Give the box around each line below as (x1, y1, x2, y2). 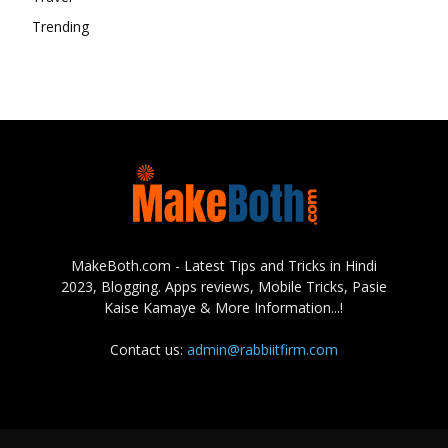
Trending (32, 16, 89, 36)
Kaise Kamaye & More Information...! (104, 297, 344, 317)
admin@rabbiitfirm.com (186, 339, 338, 359)
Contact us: (109, 339, 187, 359)
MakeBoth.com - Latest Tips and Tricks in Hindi (70, 255, 377, 275)
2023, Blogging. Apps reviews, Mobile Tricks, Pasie (60, 276, 387, 296)
